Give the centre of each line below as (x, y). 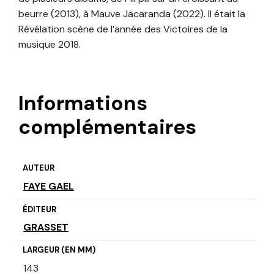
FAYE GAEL (49, 187)
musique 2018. (50, 45)
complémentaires (107, 127)
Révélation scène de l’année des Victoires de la (123, 29)
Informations (83, 103)
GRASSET (46, 227)
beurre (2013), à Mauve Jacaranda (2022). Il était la (132, 14)
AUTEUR (38, 168)
